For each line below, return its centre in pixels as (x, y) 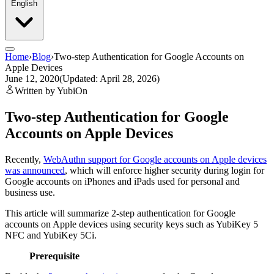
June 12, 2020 (32, 79)
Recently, (24, 159)
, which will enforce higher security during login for (165, 170)
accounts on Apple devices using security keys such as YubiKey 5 (131, 224)
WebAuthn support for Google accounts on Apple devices (155, 159)
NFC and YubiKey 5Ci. (51, 235)
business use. (30, 192)
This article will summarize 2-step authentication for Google (120, 213)
